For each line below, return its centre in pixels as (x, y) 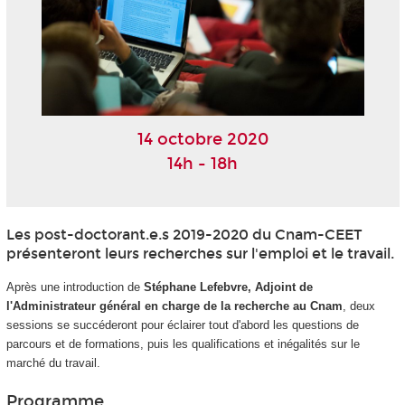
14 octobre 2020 (202, 140)
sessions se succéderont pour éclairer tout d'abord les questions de (182, 325)
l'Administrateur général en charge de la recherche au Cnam (174, 306)
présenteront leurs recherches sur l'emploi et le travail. (200, 253)
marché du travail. (53, 363)
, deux (358, 306)
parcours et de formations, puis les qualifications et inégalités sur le (183, 344)
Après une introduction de (75, 287)
